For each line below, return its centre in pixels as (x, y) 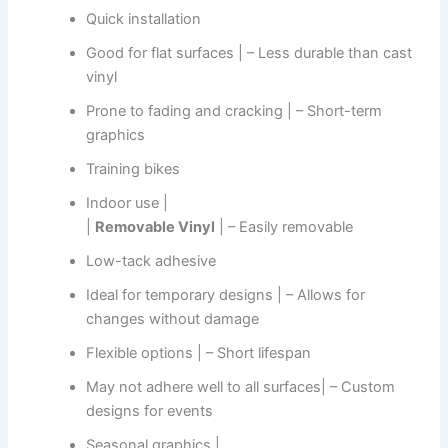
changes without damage (173, 319)
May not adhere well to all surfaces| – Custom (241, 387)
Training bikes (133, 169)
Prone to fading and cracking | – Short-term (234, 111)
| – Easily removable (284, 227)
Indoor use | (127, 203)
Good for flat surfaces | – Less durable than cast (249, 53)
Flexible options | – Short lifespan (199, 353)
